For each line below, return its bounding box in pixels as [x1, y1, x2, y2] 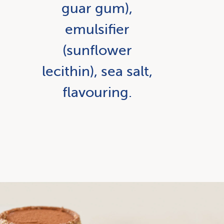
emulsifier [64, 21, 129, 37]
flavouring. [62, 84, 132, 100]
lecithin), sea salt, [41, 63, 152, 79]
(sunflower [62, 42, 132, 58]
